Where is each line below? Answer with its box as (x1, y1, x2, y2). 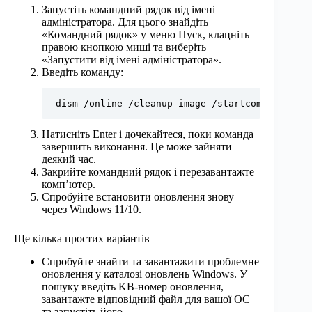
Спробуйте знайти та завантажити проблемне (42, 256, 259, 268)
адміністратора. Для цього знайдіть (42, 16, 208, 29)
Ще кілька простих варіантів (14, 233, 150, 245)
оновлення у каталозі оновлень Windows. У (42, 268, 247, 281)
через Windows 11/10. (42, 203, 141, 216)
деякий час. (42, 153, 96, 166)
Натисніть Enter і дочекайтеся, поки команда (42, 128, 253, 141)
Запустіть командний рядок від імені (42, 3, 215, 16)
